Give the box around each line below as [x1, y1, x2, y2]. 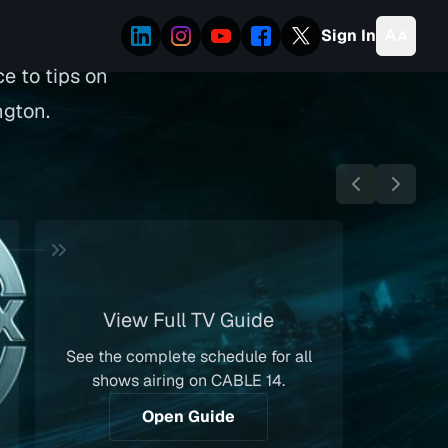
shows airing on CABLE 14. [92, 370, 286, 391]
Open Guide [142, 406, 236, 427]
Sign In [321, 25, 376, 46]
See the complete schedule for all [65, 346, 312, 367]
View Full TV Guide [103, 307, 275, 333]
